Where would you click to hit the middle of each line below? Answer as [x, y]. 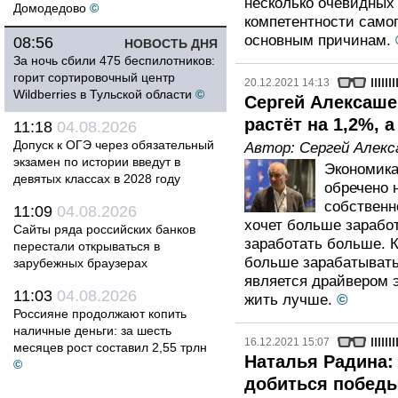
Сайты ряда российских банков [104, 229]
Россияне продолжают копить [100, 314]
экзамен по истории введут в [97, 162]
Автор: [272, 148]
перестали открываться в [87, 246]
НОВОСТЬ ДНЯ [171, 44]
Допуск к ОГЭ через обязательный [114, 145]
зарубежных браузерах [80, 263]
